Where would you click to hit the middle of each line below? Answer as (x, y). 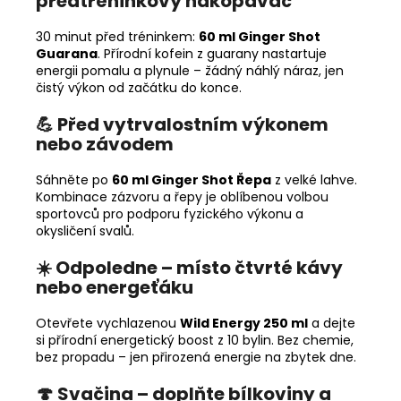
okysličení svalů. (85, 230)
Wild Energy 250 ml (244, 323)
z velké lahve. (316, 179)
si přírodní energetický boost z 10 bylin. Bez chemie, (195, 340)
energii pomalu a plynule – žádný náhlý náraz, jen (190, 70)
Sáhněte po (72, 179)
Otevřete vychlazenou (106, 323)
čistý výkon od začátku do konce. (139, 87)
